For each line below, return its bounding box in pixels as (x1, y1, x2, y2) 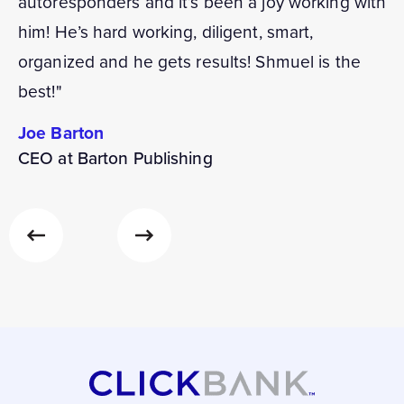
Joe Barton (18, 120, 105, 147)
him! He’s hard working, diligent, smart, (18, 19, 314, 46)
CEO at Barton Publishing (18, 145, 213, 172)
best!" (18, 78, 62, 106)
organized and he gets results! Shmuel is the (18, 49, 361, 76)
